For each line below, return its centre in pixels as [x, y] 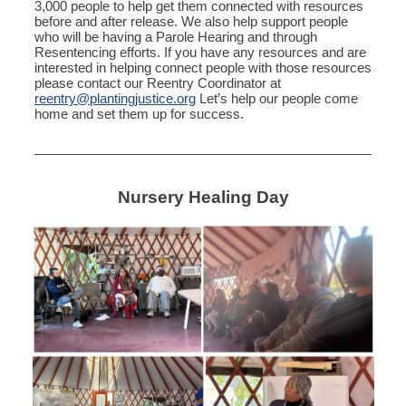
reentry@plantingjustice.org [115, 98]
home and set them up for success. [139, 114]
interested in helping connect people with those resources [203, 68]
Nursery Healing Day [203, 197]
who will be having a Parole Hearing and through [176, 37]
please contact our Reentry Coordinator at [158, 83]
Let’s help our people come [277, 98]
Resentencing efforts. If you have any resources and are [200, 52]
